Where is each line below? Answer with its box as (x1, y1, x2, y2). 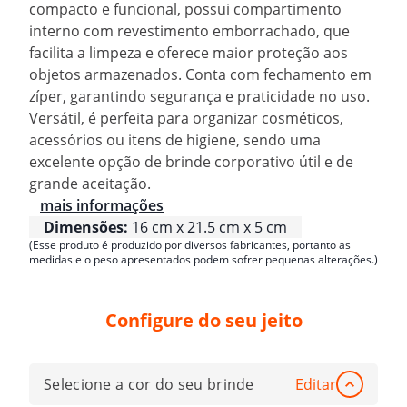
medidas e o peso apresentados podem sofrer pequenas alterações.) (29, 251, 378, 267)
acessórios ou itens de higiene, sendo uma (29, 129, 321, 150)
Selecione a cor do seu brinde (44, 374, 254, 395)
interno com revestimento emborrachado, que (29, 20, 350, 41)
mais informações (40, 194, 164, 215)
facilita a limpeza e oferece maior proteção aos (29, 42, 348, 63)
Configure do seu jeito (104, 308, 303, 333)
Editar (295, 374, 336, 395)
